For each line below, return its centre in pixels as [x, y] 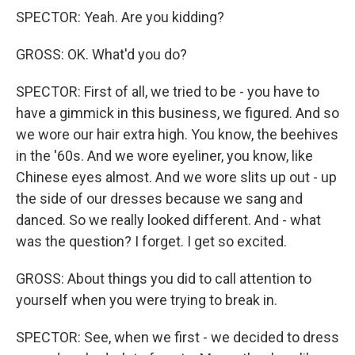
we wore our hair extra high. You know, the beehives [177, 135]
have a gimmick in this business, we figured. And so [177, 113]
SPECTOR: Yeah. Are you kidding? [120, 17]
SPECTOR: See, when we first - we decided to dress [177, 338]
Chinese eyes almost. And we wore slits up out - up [176, 177]
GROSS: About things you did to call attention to [164, 279]
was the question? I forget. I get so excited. [151, 242]
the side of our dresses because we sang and [159, 199]
